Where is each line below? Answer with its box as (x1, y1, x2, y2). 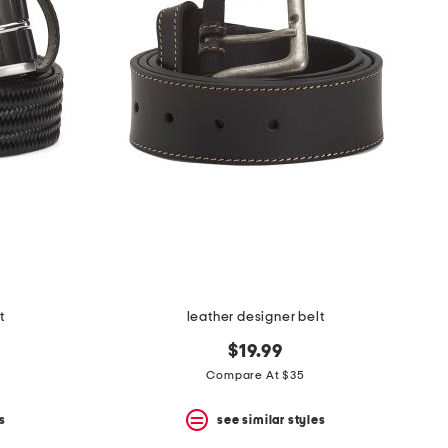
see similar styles (217, 413, 326, 426)
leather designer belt (186, 310, 325, 325)
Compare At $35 (206, 369, 305, 382)
